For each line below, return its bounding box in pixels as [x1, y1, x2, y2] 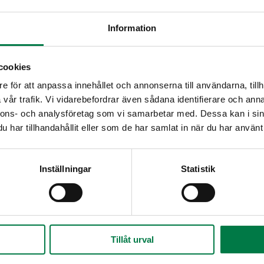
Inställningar [39, 164, 92, 174]
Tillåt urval [110, 235, 154, 245]
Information [107, 23, 157, 34]
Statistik [181, 164, 215, 174]
